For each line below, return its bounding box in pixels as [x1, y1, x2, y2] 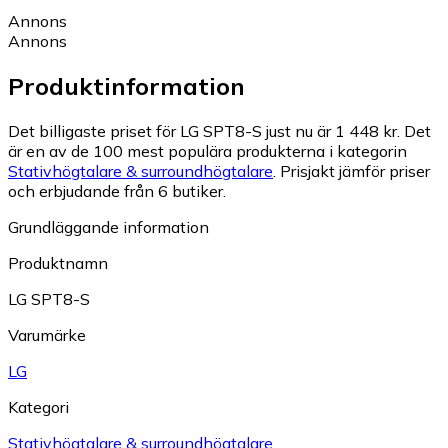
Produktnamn [8, 253, 108, 274]
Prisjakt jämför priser [280, 161, 430, 182]
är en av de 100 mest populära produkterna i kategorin [8, 141, 407, 162]
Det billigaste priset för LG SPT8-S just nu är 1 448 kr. [8, 121, 400, 142]
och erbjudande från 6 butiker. [8, 181, 226, 202]
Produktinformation [8, 71, 245, 102]
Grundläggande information [8, 217, 209, 238]
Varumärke [8, 325, 86, 346]
